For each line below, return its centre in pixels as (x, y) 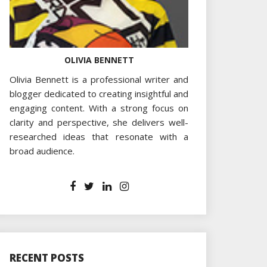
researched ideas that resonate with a (99, 136)
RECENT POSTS (47, 257)
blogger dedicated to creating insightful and (99, 93)
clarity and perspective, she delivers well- (99, 122)
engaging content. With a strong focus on (99, 108)
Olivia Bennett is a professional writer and (99, 79)
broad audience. (42, 150)
